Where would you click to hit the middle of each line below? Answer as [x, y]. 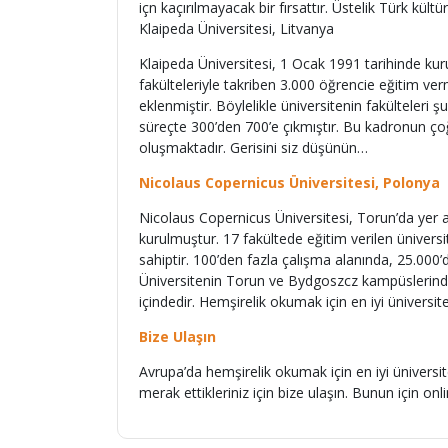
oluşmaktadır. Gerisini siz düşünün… [253, 147]
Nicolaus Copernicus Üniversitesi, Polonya [289, 182]
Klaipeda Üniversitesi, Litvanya [236, 28]
